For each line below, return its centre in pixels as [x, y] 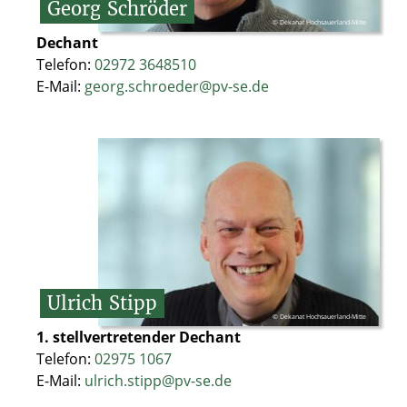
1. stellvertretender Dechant [139, 337]
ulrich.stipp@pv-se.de [158, 380]
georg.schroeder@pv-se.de [177, 86]
